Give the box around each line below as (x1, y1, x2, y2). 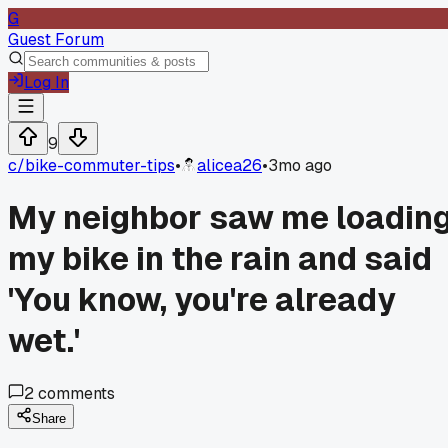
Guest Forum (8, 29, 104, 50)
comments (34, 382, 115, 404)
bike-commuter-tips (25, 155, 175, 176)
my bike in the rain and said (8, 238, 432, 280)
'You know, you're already (8, 279, 396, 321)
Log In (24, 72, 69, 93)
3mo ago (268, 155, 332, 176)
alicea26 (197, 155, 262, 176)
